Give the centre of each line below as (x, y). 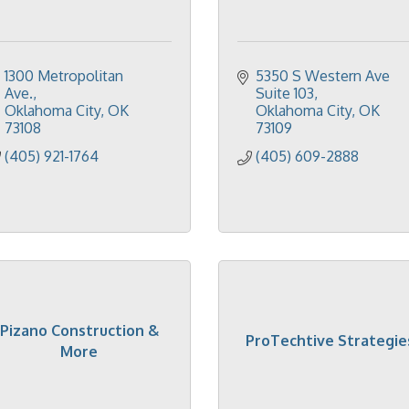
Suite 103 (285, 93)
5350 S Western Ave (323, 76)
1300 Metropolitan (64, 76)
